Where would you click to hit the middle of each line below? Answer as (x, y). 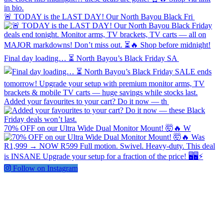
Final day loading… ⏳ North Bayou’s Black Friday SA (90, 58)
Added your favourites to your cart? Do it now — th (85, 102)
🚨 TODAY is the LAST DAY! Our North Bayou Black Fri (98, 17)
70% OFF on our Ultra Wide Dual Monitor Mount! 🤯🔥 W (97, 128)
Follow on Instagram (45, 168)
